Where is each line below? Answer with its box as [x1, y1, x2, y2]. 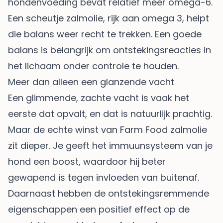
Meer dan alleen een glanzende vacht [8, 75, 174, 88]
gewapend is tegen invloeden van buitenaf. [8, 171, 199, 184]
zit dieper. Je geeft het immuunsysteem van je [8, 139, 213, 152]
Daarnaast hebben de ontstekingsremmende [8, 187, 209, 200]
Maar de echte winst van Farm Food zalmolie [8, 123, 207, 136]
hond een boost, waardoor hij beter [8, 155, 166, 168]
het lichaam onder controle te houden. [8, 59, 179, 72]
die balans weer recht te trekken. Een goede [8, 27, 202, 40]
